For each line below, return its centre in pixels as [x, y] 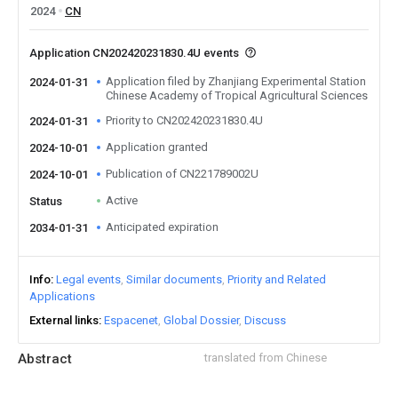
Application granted [157, 147]
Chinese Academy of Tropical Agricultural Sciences [237, 96]
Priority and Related [277, 279]
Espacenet [131, 320]
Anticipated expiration [162, 227]
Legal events [88, 279]
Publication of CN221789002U [182, 174]
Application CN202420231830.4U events [135, 53]
